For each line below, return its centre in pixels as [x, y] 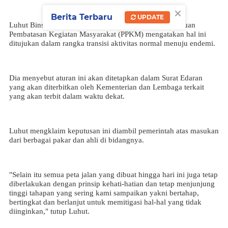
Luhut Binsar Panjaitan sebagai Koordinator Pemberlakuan [102, 25]
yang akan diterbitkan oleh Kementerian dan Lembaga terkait [107, 87]
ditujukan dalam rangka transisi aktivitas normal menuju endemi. [112, 43]
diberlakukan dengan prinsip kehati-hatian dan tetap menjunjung [112, 184]
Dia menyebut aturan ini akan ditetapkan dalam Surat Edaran [106, 78]
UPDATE [150, 17]
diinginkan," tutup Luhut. [49, 211]
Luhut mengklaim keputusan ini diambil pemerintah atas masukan [114, 131]
